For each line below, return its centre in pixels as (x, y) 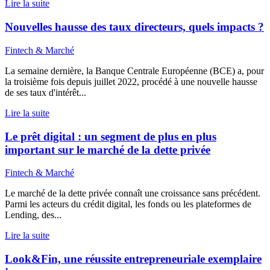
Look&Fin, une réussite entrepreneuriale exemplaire (133, 259)
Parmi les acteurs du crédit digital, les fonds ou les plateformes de (128, 204)
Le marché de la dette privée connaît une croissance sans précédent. (133, 193)
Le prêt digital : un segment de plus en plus (111, 136)
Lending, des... (33, 215)
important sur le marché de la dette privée (108, 149)
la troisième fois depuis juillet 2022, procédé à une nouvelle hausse (131, 81)
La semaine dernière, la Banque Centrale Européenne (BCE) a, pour (134, 71)
